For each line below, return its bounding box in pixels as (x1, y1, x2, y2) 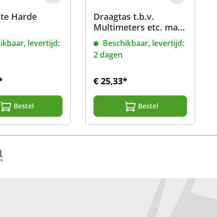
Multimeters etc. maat (93, 21, 186, 33)
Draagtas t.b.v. (93, 11, 155, 23)
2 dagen (93, 49, 123, 61)
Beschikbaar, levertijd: (101, 38, 185, 49)
